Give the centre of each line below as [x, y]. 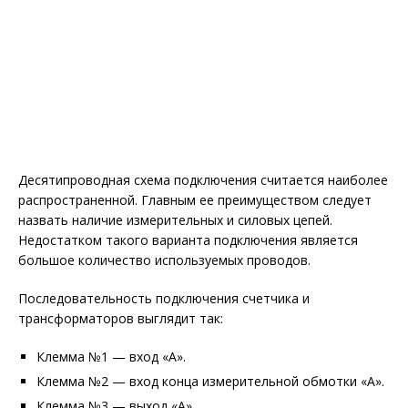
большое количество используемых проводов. [164, 260]
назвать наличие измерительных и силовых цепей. [175, 220]
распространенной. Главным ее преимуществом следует [195, 200]
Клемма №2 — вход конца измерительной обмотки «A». [210, 381]
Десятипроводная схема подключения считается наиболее [203, 180]
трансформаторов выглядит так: [121, 318]
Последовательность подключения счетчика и [164, 298]
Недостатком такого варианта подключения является [188, 240]
